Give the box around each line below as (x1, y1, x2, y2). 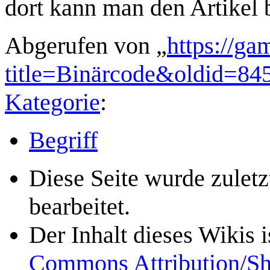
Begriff (29, 126, 98, 154)
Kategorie (5, 88, 100, 116)
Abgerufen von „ (5, 31, 167, 59)
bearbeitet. (29, 192, 130, 220)
